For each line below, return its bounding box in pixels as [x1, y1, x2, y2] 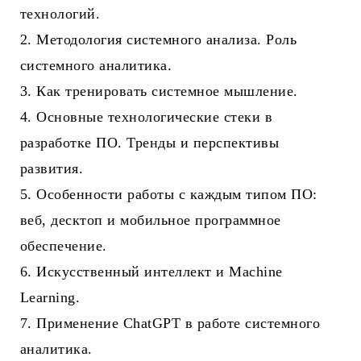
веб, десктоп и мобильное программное [20, 212, 281, 229]
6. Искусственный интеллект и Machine [20, 263, 283, 280]
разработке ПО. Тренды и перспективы [20, 135, 280, 151]
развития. [20, 160, 84, 177]
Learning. [20, 289, 81, 306]
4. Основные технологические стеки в [20, 109, 273, 126]
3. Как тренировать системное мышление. [20, 83, 298, 100]
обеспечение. [20, 238, 107, 255]
